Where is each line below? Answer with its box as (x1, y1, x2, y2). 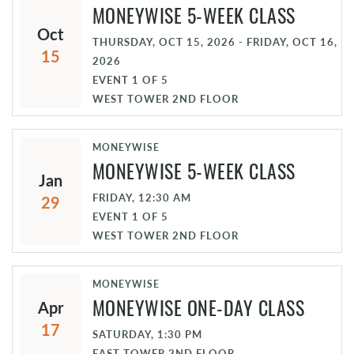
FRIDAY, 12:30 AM (92, 190, 191, 205)
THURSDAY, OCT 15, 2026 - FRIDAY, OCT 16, (92, 34, 337, 49)
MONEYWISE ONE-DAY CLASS (92, 292, 305, 322)
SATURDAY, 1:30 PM (92, 326, 202, 341)
